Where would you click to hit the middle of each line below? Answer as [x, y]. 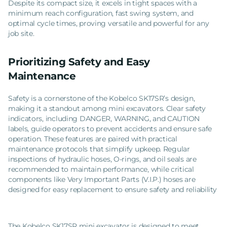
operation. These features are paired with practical [93, 139]
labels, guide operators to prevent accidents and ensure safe [110, 129]
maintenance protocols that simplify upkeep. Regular [99, 149]
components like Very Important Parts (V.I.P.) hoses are [102, 180]
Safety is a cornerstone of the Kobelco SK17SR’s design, [102, 99]
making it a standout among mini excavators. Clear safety [107, 109]
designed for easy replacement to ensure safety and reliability [112, 190]
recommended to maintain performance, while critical [101, 169]
